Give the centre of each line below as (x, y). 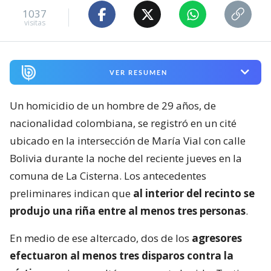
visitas (34, 22)
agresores (217, 238)
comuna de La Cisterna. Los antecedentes (108, 175)
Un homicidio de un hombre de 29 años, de (113, 105)
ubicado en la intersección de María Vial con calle (128, 140)
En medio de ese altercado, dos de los (101, 238)
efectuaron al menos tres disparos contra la (122, 255)
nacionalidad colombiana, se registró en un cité (123, 123)
